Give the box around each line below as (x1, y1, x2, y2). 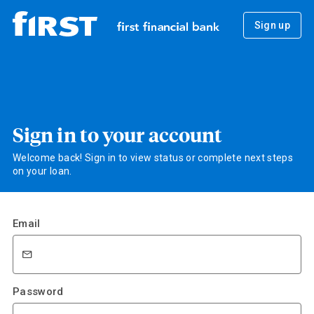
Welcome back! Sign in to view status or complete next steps (12, 152, 294, 163)
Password (12, 285, 64, 298)
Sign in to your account (12, 121, 223, 147)
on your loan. (12, 165, 72, 177)
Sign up (254, 19, 291, 31)
